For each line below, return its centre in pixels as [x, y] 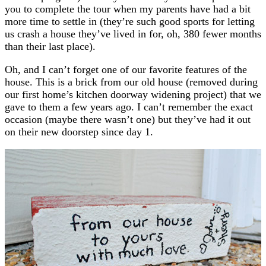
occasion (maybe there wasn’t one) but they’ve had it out [128, 119]
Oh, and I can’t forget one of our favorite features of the [126, 69]
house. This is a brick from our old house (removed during [131, 82]
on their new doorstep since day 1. [79, 132]
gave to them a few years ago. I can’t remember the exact [129, 107]
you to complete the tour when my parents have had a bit [128, 9]
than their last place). [50, 46]
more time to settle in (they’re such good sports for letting [130, 21]
